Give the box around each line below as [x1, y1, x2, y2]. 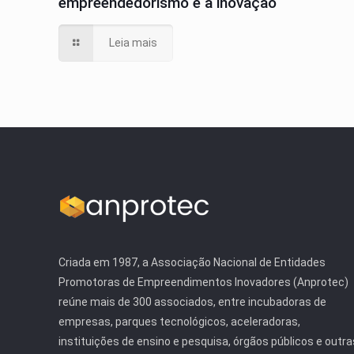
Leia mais [108, 36, 157, 49]
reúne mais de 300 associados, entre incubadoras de [58, 296, 327, 308]
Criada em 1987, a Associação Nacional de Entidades [58, 256, 326, 269]
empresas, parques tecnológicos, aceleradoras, [58, 315, 301, 328]
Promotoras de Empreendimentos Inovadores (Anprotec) [58, 276, 349, 288]
